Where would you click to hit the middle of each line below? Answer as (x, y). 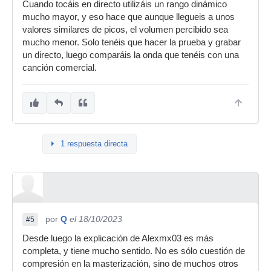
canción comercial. (60, 68)
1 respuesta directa (94, 144)
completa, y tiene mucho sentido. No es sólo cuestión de (134, 251)
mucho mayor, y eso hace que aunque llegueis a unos (129, 17)
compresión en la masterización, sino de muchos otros (130, 264)
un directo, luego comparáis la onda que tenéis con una (131, 55)
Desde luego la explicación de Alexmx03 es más (118, 238)
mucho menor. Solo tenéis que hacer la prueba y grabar (132, 42)
